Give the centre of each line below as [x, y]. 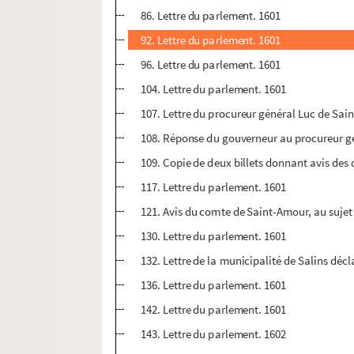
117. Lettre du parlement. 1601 [213, 187]
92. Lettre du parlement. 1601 [211, 40]
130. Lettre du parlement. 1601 [213, 236]
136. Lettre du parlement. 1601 [213, 285]
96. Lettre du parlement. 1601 [211, 65]
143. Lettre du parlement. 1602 [213, 334]
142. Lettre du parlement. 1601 [213, 310]
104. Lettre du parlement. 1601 [213, 89]
